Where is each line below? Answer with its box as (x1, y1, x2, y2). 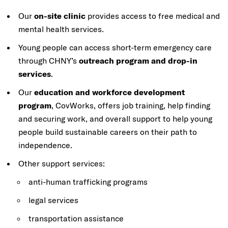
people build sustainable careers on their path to (18, 126, 197, 136)
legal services (28, 194, 78, 205)
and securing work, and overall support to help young (18, 113, 212, 123)
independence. (18, 139, 72, 150)
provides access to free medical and (85, 10, 220, 20)
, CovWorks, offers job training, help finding (51, 100, 210, 110)
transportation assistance (28, 213, 124, 223)
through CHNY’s (18, 55, 79, 65)
